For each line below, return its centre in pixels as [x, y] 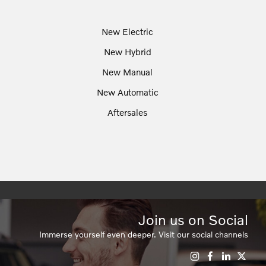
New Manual [128, 72]
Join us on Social [193, 219]
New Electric [128, 31]
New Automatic [127, 92]
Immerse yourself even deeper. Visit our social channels [144, 234]
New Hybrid [127, 51]
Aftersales [128, 112]
